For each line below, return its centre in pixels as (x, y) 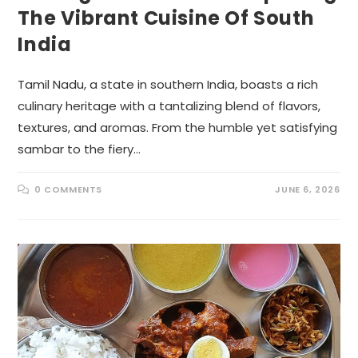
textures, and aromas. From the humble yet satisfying (178, 128)
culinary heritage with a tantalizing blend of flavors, (169, 106)
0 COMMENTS (69, 190)
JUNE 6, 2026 (308, 190)
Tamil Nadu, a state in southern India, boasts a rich (168, 85)
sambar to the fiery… (80, 149)
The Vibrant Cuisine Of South (166, 18)
